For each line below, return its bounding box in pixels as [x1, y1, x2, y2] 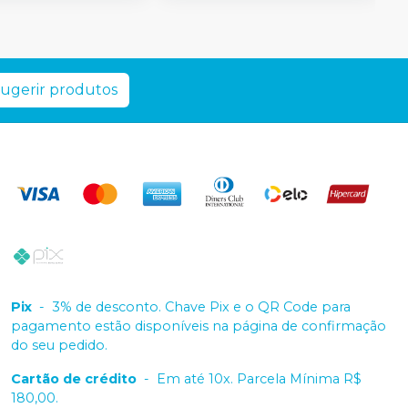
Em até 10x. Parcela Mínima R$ [157, 370, 362, 387]
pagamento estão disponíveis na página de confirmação [11, 317, 386, 334]
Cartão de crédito [11, 370, 137, 387]
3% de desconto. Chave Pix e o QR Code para [52, 298, 351, 315]
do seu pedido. [11, 336, 107, 353]
